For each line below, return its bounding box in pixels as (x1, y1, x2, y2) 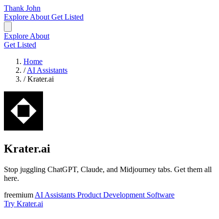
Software (147, 190, 175, 199)
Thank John (4, 4, 41, 12)
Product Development (77, 190, 147, 199)
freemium (4, 190, 35, 199)
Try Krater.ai (4, 199, 43, 208)
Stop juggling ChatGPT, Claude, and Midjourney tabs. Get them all (4, 165, 212, 174)
